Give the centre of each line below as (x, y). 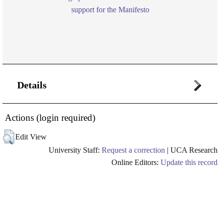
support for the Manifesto (110, 10)
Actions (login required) (50, 118)
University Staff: (75, 150)
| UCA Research (191, 150)
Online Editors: (136, 162)
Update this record (189, 162)
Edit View (31, 137)
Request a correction (133, 150)
